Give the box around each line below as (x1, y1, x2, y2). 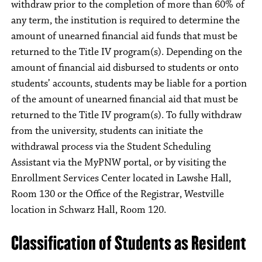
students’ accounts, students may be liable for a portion (11, 77, 247, 90)
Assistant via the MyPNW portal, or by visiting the (11, 156, 226, 169)
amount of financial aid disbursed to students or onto (11, 61, 239, 74)
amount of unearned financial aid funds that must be (11, 30, 237, 43)
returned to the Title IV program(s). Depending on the (11, 46, 242, 58)
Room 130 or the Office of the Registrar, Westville (11, 188, 224, 201)
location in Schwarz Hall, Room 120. (11, 204, 166, 216)
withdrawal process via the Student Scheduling (11, 140, 211, 153)
